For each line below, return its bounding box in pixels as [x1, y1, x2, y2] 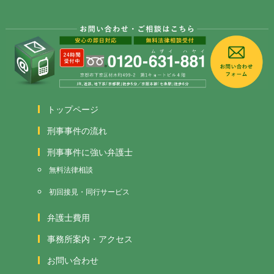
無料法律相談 [48, 163, 93, 174]
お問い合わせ [46, 253, 98, 266]
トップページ [46, 102, 98, 115]
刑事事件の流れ [46, 124, 107, 136]
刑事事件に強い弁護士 [46, 145, 133, 158]
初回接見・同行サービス [48, 185, 130, 196]
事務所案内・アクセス [46, 232, 133, 245]
